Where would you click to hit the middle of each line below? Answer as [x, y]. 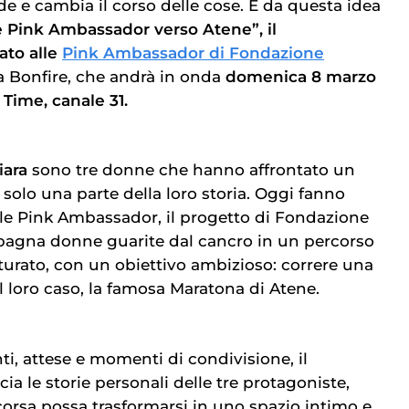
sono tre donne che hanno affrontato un [194, 170]
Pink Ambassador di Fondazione [193, 52]
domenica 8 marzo [299, 76]
